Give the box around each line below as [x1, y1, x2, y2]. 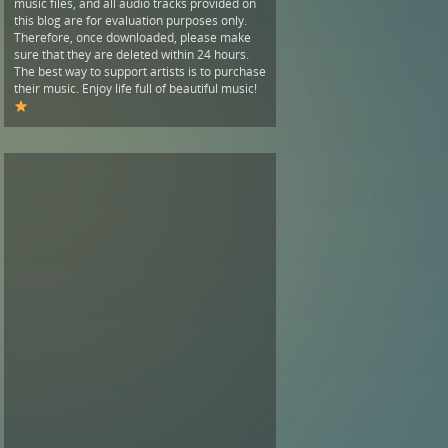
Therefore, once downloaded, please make [14, 28, 251, 46]
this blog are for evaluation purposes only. [14, 11, 247, 29]
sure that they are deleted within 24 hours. [14, 45, 249, 63]
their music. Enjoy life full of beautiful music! [14, 79, 257, 97]
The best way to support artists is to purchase [14, 62, 266, 80]
